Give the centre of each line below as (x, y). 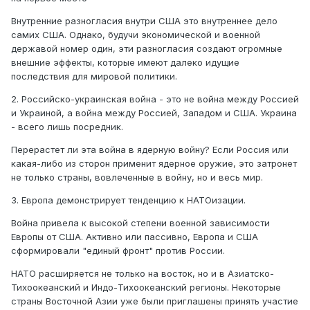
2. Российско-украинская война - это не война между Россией (155, 99)
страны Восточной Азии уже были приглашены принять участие (155, 301)
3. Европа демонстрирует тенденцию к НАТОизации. (130, 200)
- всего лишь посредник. (67, 127)
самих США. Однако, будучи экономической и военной (136, 35)
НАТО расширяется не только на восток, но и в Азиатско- (143, 274)
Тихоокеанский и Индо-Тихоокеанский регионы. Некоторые (146, 288)
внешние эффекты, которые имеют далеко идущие (125, 63)
